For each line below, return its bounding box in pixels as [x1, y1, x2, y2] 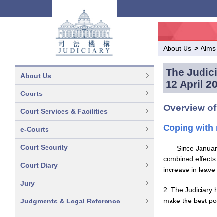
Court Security [20, 143, 68, 151]
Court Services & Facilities [20, 108, 108, 115]
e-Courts [20, 125, 49, 133]
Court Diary [20, 161, 58, 169]
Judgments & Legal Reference [20, 197, 120, 205]
